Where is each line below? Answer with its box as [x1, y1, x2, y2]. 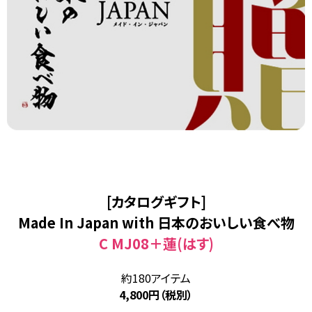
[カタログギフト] [106, 192, 206, 212]
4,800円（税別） [119, 286, 193, 304]
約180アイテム [121, 270, 191, 287]
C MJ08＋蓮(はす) [98, 233, 214, 254]
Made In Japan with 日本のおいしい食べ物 [17, 212, 295, 233]
